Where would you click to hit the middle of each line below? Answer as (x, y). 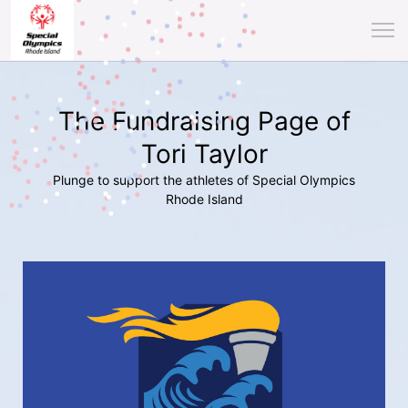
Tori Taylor (204, 154)
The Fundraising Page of (204, 121)
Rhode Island (204, 199)
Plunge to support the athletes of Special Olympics (204, 180)
